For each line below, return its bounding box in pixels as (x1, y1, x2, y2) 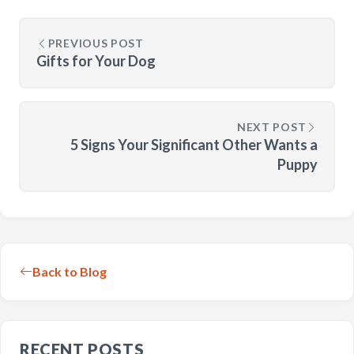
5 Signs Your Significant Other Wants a (70, 136, 318, 153)
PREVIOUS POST (47, 36, 144, 50)
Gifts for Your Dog (36, 52, 156, 70)
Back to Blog (32, 264, 107, 279)
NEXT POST (236, 120, 307, 134)
